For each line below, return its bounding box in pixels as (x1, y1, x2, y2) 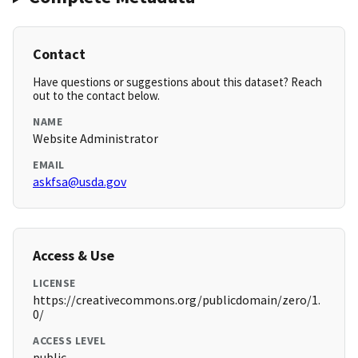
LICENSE (33, 276, 76, 291)
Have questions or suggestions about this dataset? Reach (33, 74, 322, 90)
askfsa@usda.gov (33, 173, 126, 190)
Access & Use (33, 246, 114, 265)
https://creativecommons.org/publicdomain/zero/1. (33, 292, 320, 308)
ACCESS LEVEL (33, 333, 105, 348)
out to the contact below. (33, 88, 160, 104)
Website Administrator (33, 130, 158, 147)
